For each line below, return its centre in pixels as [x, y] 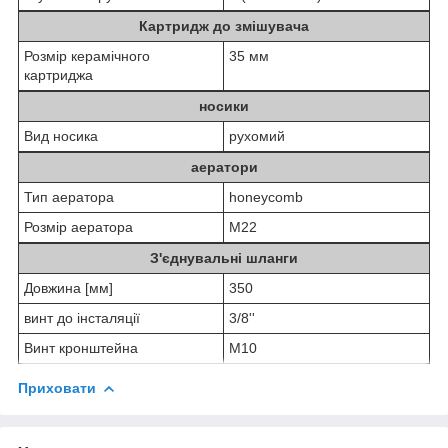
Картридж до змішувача [224, 25]
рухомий [257, 135]
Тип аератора [69, 196]
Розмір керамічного [87, 55]
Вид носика [61, 135]
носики [224, 105]
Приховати [57, 387]
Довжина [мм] [68, 287]
